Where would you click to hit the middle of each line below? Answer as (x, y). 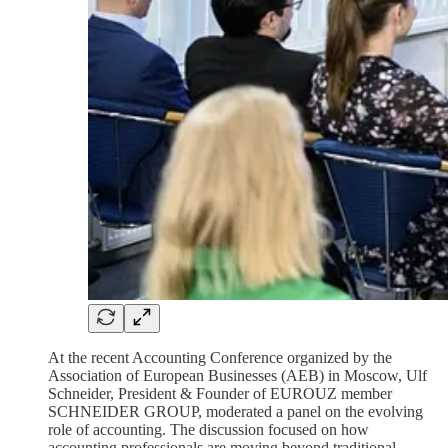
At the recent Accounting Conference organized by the (220, 357)
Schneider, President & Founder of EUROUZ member (220, 393)
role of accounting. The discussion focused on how (208, 429)
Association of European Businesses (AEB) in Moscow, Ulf (237, 375)
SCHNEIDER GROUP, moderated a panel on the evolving (235, 411)
